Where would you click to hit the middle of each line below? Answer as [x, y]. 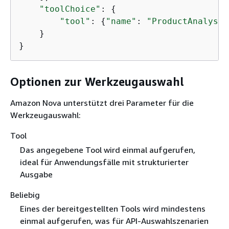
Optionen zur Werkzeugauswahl [97, 82]
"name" [121, 21]
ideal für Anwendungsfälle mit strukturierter [104, 162]
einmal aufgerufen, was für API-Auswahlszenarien [114, 221]
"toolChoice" [70, 9]
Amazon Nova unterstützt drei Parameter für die [102, 103]
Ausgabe [36, 174]
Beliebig [25, 194]
